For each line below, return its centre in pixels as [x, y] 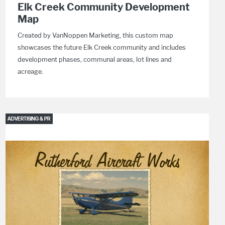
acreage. [30, 72]
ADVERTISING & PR [29, 119]
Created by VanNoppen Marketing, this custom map [95, 35]
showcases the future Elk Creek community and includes [101, 47]
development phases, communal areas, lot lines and [94, 60]
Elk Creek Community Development [103, 7]
